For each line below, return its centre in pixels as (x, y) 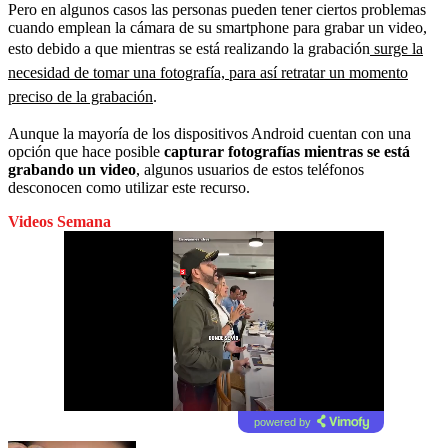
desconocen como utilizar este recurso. (129, 187)
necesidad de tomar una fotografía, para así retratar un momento (208, 72)
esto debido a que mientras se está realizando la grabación (189, 48)
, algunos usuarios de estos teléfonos (250, 169)
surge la (396, 48)
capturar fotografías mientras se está (287, 151)
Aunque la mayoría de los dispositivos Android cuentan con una (209, 133)
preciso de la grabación (80, 96)
